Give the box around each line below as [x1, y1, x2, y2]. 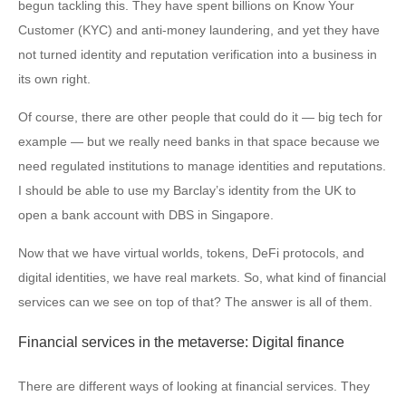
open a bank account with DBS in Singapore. [18, 208, 274, 223]
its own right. [18, 72, 91, 87]
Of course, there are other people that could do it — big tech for [18, 110, 382, 125]
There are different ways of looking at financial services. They [18, 379, 370, 394]
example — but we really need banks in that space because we [18, 134, 380, 150]
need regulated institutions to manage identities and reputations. [18, 159, 386, 174]
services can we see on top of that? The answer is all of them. [18, 295, 372, 310]
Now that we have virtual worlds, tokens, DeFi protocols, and [18, 246, 364, 261]
